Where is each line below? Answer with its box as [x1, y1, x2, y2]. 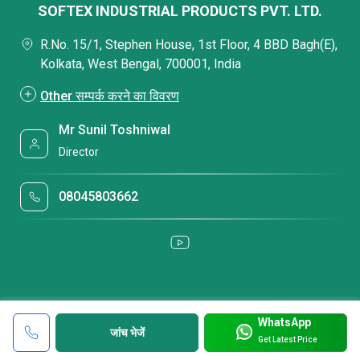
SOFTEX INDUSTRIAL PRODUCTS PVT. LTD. [38, 2, 322, 19]
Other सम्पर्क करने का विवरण [40, 88, 179, 104]
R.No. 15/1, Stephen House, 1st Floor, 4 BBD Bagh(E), [40, 36, 337, 52]
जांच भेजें [109, 325, 145, 339]
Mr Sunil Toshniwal [59, 121, 171, 137]
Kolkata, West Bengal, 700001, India [40, 55, 241, 72]
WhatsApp [257, 315, 311, 329]
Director [59, 145, 100, 159]
